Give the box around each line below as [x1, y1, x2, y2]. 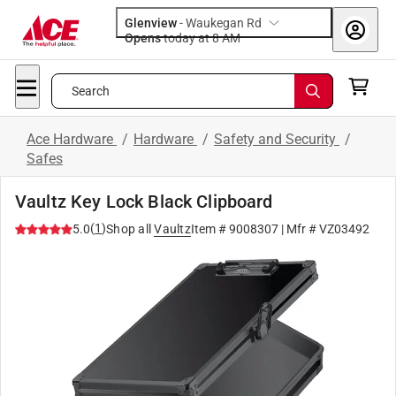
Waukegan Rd [186, 16, 262, 30]
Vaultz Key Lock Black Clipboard [15, 191, 273, 212]
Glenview [125, 16, 177, 30]
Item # [190, 222, 229, 236]
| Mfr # [278, 222, 319, 236]
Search [71, 84, 110, 98]
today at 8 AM [222, 31, 240, 45]
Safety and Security [214, 131, 339, 148]
